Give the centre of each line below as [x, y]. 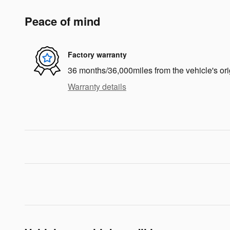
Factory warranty [97, 54]
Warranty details [97, 87]
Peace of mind [62, 21]
